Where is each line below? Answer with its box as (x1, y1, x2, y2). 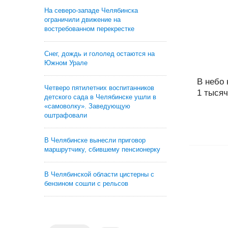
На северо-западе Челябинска (44, 7, 138, 14)
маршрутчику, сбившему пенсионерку (44, 146, 160, 153)
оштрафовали (44, 111, 87, 119)
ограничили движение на (44, 16, 121, 23)
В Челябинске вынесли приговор (44, 136, 146, 144)
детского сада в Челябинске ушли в (44, 93, 156, 101)
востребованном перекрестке (44, 25, 134, 33)
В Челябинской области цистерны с (44, 170, 154, 178)
